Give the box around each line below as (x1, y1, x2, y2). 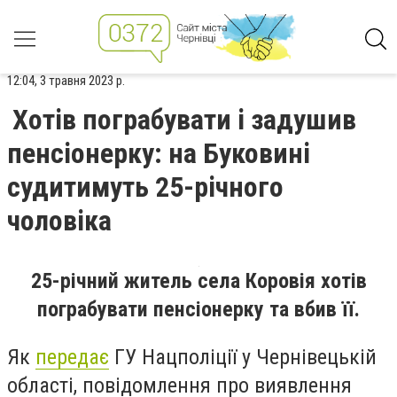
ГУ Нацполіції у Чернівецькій (109, 344, 377, 370)
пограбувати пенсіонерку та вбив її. (37, 297, 360, 322)
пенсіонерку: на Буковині (7, 136, 310, 170)
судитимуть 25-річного (7, 170, 284, 204)
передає (35, 344, 109, 370)
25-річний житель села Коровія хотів (30, 269, 367, 293)
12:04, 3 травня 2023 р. (7, 73, 125, 89)
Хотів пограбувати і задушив (12, 103, 356, 136)
